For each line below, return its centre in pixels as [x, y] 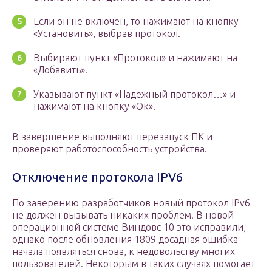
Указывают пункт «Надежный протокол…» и [134, 94]
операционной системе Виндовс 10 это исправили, [129, 227]
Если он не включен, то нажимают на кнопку [136, 22]
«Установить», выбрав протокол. [107, 34]
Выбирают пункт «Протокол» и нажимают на [135, 58]
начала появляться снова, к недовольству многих [124, 252]
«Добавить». [60, 70]
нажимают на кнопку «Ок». [94, 107]
